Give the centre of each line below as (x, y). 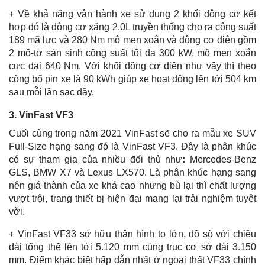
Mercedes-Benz (223, 159)
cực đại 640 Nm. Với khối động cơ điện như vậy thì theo (132, 66)
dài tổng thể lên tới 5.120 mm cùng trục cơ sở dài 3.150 (132, 247)
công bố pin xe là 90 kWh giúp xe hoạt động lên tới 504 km (132, 79)
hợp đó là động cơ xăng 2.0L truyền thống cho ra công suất (132, 27)
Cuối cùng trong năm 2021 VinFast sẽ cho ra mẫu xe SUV (132, 133)
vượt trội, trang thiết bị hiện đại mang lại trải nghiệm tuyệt (132, 198)
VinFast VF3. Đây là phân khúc (189, 146)
